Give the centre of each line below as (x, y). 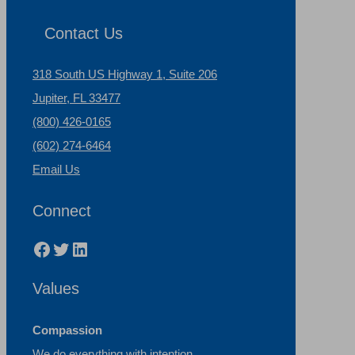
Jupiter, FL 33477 (76, 98)
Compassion (67, 330)
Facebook (73, 248)
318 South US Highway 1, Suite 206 (125, 74)
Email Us (56, 170)
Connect (62, 210)
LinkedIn (105, 248)
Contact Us (84, 33)
